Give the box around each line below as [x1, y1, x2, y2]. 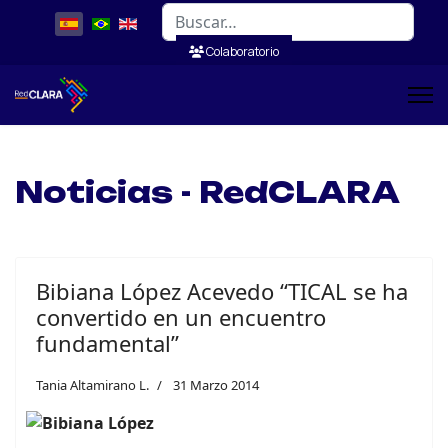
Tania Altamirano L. [36, 376, 149, 394]
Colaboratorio [204, 43, 279, 60]
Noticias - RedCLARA [15, 174, 400, 210]
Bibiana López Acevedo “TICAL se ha [36, 276, 408, 306]
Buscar [160, 3, 207, 22]
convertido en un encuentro [36, 302, 326, 332]
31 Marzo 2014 [173, 376, 259, 394]
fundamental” [36, 328, 179, 358]
